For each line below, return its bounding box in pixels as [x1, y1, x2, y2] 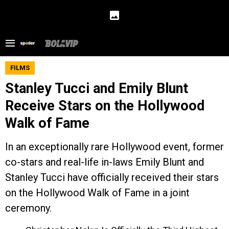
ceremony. [5, 202, 52, 214]
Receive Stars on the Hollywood [5, 98, 204, 114]
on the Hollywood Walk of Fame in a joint [5, 187, 190, 199]
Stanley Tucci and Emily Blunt [5, 80, 188, 97]
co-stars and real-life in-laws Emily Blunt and [5, 156, 204, 168]
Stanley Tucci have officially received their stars [5, 171, 219, 184]
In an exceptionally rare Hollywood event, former [5, 141, 224, 153]
